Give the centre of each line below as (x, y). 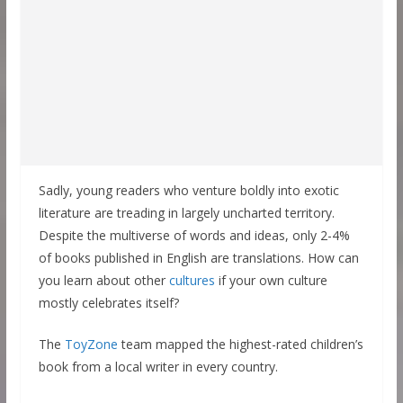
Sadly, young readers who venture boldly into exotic (188, 190)
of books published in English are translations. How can (198, 258)
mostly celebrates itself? (108, 303)
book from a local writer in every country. (158, 367)
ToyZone (91, 344)
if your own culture (271, 280)
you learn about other (103, 280)
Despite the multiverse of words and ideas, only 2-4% (194, 235)
